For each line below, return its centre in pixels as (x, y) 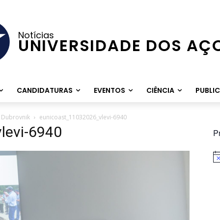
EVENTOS (109, 90)
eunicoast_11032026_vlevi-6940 (83, 117)
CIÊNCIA (160, 90)
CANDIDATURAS (44, 90)
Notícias (36, 35)
